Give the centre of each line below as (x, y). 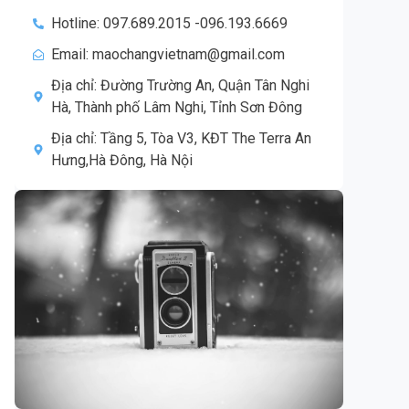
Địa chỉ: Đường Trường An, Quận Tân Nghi (180, 85)
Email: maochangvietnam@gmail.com (168, 54)
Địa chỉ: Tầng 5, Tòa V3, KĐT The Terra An (181, 138)
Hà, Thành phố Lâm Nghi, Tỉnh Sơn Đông (177, 107)
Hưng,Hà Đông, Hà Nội (122, 160)
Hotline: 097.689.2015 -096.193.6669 (169, 23)
